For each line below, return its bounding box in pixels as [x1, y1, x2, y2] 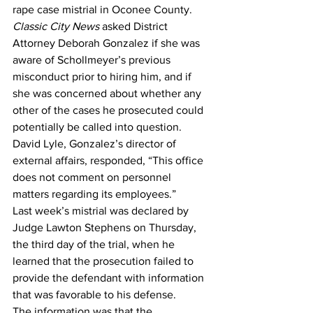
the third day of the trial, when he [13, 238, 177, 250]
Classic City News [13, 20, 99, 32]
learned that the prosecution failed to [13, 255, 196, 267]
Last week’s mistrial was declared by [13, 205, 191, 217]
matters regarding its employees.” [13, 188, 179, 200]
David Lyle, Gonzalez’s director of [13, 138, 179, 150]
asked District [99, 20, 170, 32]
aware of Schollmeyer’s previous [13, 54, 173, 66]
